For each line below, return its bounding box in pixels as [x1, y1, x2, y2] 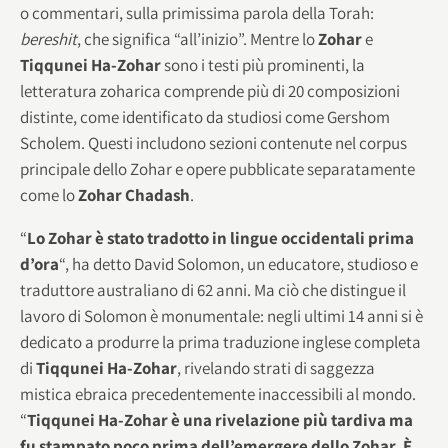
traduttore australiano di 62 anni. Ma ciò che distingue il [20, 278, 406, 301]
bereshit [20, 27, 77, 50]
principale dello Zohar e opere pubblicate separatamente [20, 157, 415, 180]
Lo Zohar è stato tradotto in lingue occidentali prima [27, 226, 414, 249]
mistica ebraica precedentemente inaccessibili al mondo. [20, 382, 416, 405]
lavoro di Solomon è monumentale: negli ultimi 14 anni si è [20, 304, 423, 327]
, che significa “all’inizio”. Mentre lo [77, 27, 318, 50]
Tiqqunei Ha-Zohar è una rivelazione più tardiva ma [27, 408, 413, 431]
